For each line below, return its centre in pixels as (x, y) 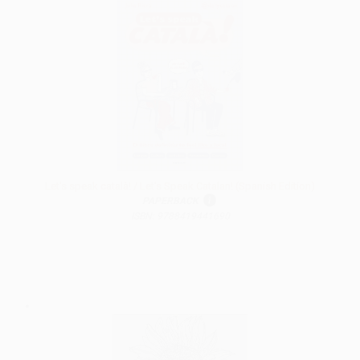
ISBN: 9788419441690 (180, 217)
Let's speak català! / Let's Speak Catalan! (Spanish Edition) (180, 186)
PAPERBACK (170, 201)
